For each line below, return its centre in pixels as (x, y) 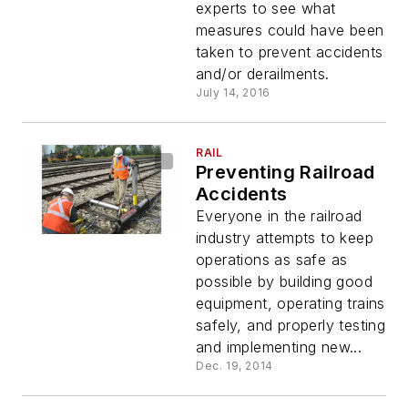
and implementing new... (279, 347)
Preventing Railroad (286, 173)
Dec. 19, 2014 (235, 366)
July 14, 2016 (233, 93)
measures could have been (290, 31)
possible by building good (284, 282)
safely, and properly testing (291, 326)
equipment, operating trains (291, 304)
